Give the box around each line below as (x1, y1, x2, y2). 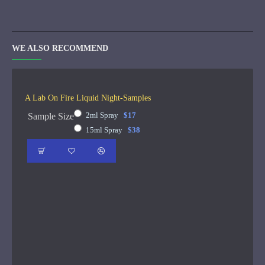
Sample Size (28, 111, 74, 121)
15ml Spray (86, 125, 124, 134)
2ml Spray (86, 111, 120, 119)
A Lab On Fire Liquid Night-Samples (25, 93, 151, 102)
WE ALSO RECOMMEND (12, 44, 108, 53)
